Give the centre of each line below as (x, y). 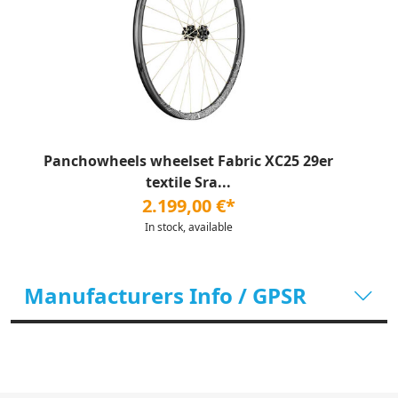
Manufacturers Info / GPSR (165, 295)
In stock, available (188, 227)
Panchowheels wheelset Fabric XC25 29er (188, 161)
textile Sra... (188, 182)
